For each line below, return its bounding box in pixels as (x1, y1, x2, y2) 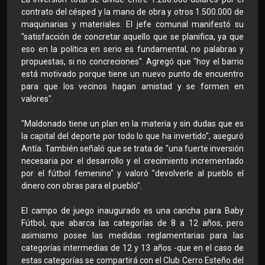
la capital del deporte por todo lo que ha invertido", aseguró (21, 131, 244, 141)
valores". (21, 94, 53, 104)
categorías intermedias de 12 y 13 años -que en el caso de (21, 243, 244, 253)
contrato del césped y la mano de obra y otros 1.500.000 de (21, 7, 244, 17)
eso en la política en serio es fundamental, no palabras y (21, 44, 244, 54)
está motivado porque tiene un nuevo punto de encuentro (21, 69, 244, 79)
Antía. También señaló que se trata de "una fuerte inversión (21, 144, 244, 154)
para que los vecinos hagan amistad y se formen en (21, 82, 244, 92)
